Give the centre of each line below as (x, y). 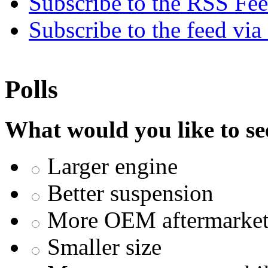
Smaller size (104, 246)
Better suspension (130, 193)
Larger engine (112, 166)
